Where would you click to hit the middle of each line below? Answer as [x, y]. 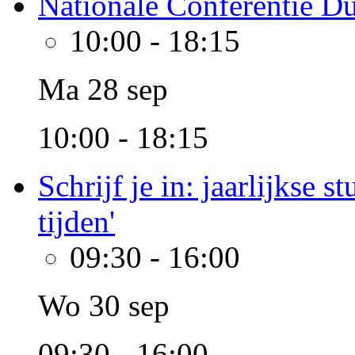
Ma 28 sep [103, 89]
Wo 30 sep [104, 305]
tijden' [76, 221]
